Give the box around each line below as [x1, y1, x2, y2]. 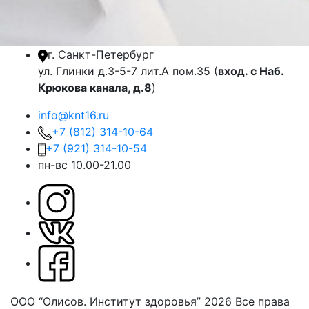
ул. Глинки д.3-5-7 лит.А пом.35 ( [38, 64, 218, 79]
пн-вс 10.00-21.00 [38, 158, 131, 172]
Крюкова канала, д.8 [38, 81, 152, 95]
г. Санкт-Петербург [48, 48, 154, 62]
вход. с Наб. [218, 64, 283, 79]
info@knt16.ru [38, 108, 109, 123]
